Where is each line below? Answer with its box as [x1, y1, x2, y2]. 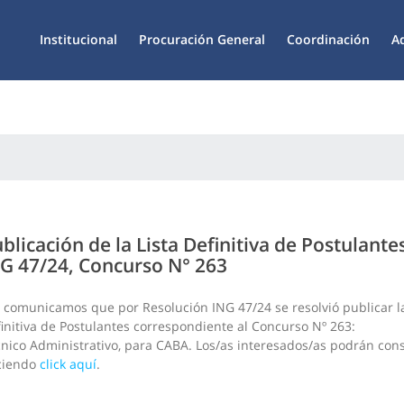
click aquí [40, 355, 96, 372]
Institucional [40, 31, 117, 48]
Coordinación [287, 31, 370, 48]
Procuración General [139, 31, 265, 48]
